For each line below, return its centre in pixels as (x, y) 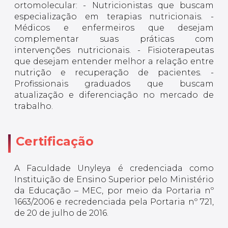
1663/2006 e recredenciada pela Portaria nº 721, (114, 202)
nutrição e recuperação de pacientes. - (114, 73)
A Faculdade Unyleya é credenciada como (114, 168)
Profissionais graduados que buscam (114, 84)
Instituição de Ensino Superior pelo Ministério (114, 180)
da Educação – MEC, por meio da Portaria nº (114, 191)
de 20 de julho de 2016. (61, 213)
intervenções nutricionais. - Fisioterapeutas (114, 50)
